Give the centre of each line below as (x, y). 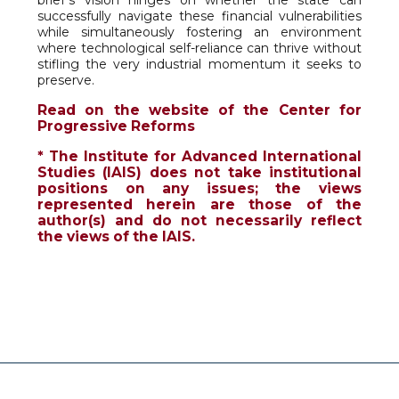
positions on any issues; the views (199, 188)
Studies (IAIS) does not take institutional (199, 172)
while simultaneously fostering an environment (199, 32)
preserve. (66, 80)
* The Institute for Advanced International (199, 156)
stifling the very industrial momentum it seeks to (199, 64)
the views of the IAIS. (116, 236)
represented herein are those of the (199, 204)
